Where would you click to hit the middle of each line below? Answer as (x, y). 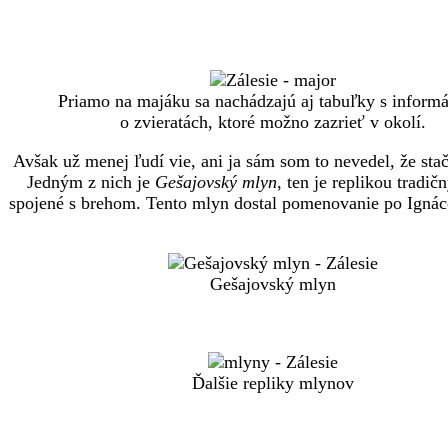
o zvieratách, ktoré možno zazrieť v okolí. (273, 122)
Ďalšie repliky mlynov (273, 383)
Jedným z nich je (90, 182)
